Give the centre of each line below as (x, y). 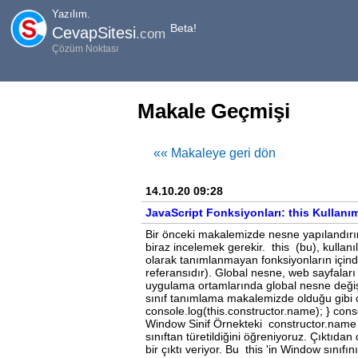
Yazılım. (71, 14)
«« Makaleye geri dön (215, 153)
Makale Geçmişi (214, 111)
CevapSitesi (94, 32)
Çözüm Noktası (85, 48)
